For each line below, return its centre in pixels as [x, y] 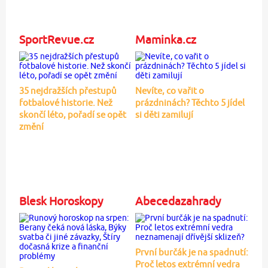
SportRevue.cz [56, 40]
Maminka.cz [165, 40]
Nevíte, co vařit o [169, 91]
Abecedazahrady [178, 201]
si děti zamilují [164, 115]
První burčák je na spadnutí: [191, 252]
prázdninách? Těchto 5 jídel [190, 103]
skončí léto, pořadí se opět [72, 115]
